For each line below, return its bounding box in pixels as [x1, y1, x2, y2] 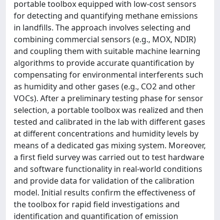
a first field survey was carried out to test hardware [14, 152, 204, 163]
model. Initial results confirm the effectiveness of [14, 187, 195, 198]
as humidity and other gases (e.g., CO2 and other [14, 81, 195, 92]
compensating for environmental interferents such [14, 69, 203, 80]
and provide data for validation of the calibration [14, 175, 194, 186]
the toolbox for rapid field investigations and [14, 199, 180, 210]
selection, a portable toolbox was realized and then [14, 105, 203, 115]
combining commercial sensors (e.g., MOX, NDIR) [14, 34, 196, 45]
